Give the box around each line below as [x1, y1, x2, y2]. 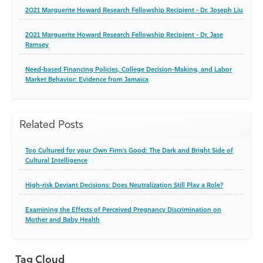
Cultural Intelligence [25, 158, 87, 164]
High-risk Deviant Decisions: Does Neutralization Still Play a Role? [25, 183, 223, 189]
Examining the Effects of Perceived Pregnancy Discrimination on [25, 207, 221, 214]
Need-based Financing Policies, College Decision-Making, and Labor [25, 67, 232, 73]
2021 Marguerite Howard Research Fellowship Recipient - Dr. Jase [25, 32, 223, 39]
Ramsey [25, 42, 49, 49]
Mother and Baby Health [25, 217, 100, 224]
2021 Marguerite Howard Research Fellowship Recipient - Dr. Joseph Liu [25, 8, 243, 14]
